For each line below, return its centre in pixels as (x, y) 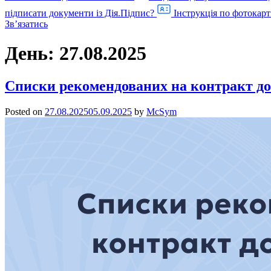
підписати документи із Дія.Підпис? (80, 13)
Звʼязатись (26, 24)
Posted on (25, 111)
